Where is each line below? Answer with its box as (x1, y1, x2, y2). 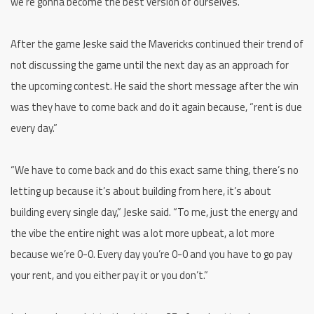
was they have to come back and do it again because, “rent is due (11, 99, 302, 116)
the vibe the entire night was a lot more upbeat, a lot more (11, 225, 275, 242)
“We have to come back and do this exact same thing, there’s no (11, 162, 299, 179)
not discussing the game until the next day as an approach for (11, 57, 289, 74)
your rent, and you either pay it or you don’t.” (11, 267, 208, 284)
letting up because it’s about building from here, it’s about (11, 183, 271, 200)
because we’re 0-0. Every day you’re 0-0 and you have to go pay (11, 246, 292, 263)
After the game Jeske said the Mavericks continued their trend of (11, 36, 303, 53)
